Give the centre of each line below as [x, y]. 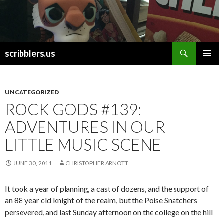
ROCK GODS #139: [73, 109]
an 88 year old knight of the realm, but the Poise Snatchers [101, 200]
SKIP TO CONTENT [36, 62]
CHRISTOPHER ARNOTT [97, 163]
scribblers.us [30, 53]
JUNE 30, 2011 [33, 163]
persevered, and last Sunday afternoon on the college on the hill [109, 212]
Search [14, 47]
